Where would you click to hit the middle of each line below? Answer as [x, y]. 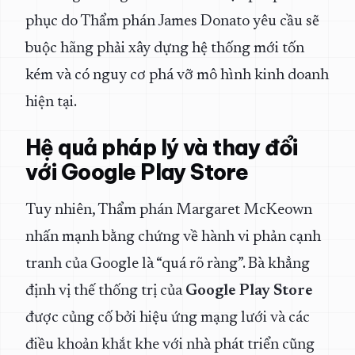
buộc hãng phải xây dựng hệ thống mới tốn [165, 48]
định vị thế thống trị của [105, 291]
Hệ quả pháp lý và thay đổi [162, 147]
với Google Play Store [137, 172]
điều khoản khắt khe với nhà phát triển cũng [170, 345]
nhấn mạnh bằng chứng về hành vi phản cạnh [173, 237]
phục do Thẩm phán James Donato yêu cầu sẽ [172, 21]
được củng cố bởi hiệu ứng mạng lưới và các [168, 318]
